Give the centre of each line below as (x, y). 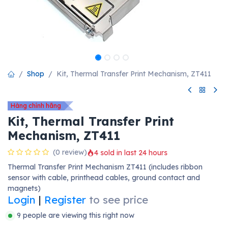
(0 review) (70, 152)
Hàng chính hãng (36, 106)
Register (65, 200)
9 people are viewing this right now (76, 216)
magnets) (24, 189)
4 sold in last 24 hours (131, 152)
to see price (119, 200)
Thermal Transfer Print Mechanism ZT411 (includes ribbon (105, 167)
